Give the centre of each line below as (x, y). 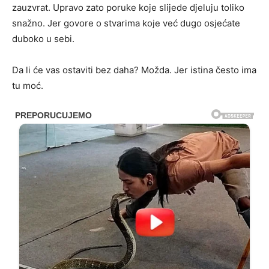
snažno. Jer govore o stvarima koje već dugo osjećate (126, 23)
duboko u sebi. (43, 39)
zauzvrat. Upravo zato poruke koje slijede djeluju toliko (128, 8)
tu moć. (28, 86)
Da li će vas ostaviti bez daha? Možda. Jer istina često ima (134, 70)
